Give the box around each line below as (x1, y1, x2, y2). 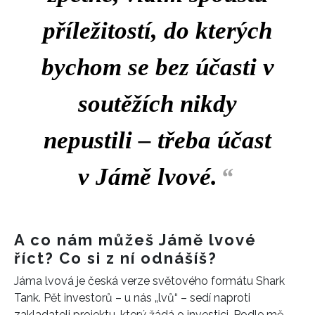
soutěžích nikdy (78, 89, 237, 117)
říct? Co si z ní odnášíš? (14, 248, 217, 267)
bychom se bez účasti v (41, 53, 274, 81)
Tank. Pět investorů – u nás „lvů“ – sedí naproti (14, 290, 250, 304)
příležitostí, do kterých (43, 16, 272, 44)
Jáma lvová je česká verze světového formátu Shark (14, 274, 285, 288)
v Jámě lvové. (78, 162, 217, 191)
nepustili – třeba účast (44, 126, 271, 154)
